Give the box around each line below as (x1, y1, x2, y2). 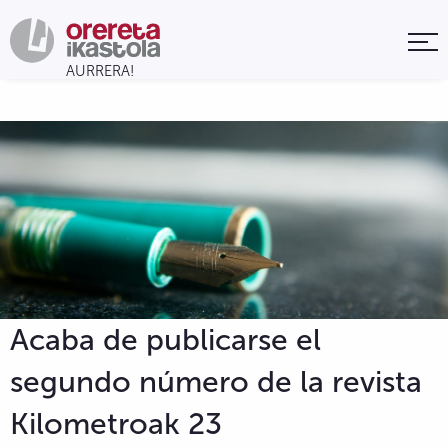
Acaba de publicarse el (10, 321, 321, 358)
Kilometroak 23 (10, 405, 222, 442)
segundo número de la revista (10, 363, 422, 400)
